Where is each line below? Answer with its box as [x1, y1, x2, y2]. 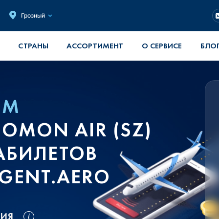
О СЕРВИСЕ [141, 41, 182, 51]
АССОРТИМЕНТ [66, 41, 124, 51]
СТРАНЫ [18, 41, 48, 51]
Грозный [21, 12, 45, 19]
